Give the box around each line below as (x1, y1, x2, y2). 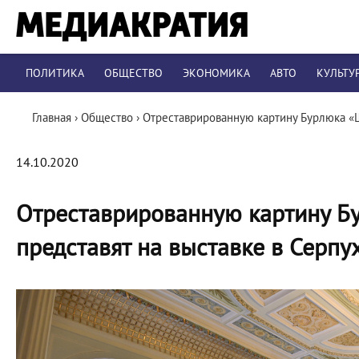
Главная (32, 111, 71, 125)
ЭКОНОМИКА (183, 67, 250, 80)
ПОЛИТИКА (26, 67, 84, 80)
